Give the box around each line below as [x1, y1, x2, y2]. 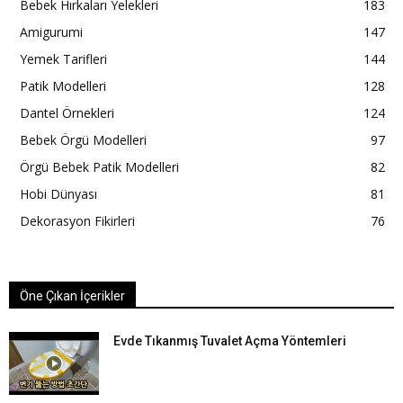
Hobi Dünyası [20, 184, 97, 202]
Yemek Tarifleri [20, 49, 107, 67]
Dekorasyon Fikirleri [20, 211, 135, 229]
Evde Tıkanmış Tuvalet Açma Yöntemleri [113, 333, 346, 348]
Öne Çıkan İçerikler [20, 288, 125, 303]
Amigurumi [20, 22, 83, 40]
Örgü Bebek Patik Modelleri [20, 157, 179, 175]
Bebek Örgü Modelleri [20, 130, 147, 148]
